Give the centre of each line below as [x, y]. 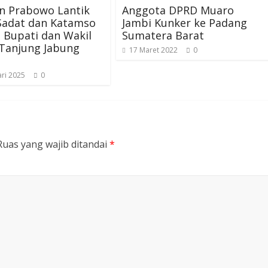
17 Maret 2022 [153, 50]
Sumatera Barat [163, 35]
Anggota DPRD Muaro [178, 10]
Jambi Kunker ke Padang [185, 23]
